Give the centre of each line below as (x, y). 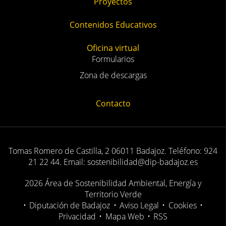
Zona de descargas (113, 75)
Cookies (182, 206)
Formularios (113, 59)
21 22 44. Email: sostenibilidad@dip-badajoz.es (113, 162)
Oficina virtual (113, 48)
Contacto (113, 103)
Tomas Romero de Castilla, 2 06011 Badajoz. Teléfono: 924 (113, 151)
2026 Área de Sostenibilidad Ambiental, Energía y (113, 183)
